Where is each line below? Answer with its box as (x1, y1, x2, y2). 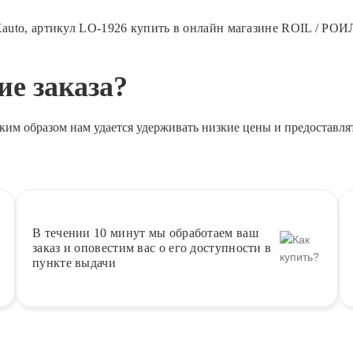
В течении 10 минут (32, 226, 146, 240)
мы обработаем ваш (145, 226, 258, 240)
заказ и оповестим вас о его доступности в (32, 241, 272, 255)
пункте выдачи (32, 256, 116, 270)
